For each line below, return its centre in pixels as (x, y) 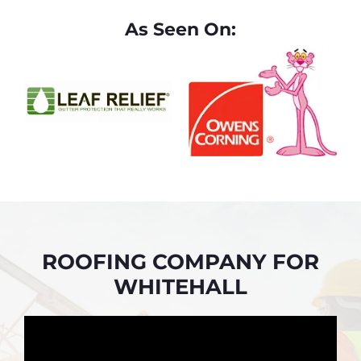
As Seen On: (180, 29)
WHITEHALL (180, 286)
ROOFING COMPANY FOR (180, 261)
